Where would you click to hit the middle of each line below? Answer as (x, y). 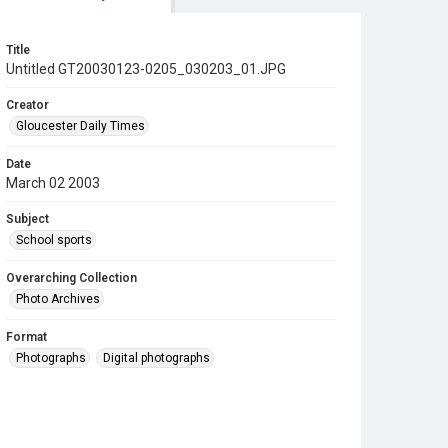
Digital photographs (156, 358)
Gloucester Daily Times (80, 126)
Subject (27, 219)
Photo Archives (58, 299)
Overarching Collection (71, 278)
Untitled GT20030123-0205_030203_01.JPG (146, 69)
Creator (27, 105)
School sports (54, 240)
